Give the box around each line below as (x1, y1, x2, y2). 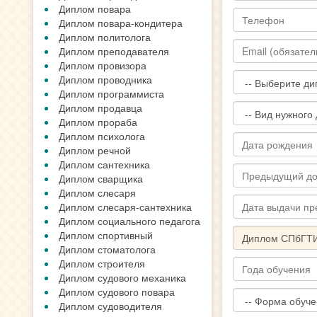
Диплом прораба (59, 115, 137, 129)
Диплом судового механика (59, 270, 186, 284)
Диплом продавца (59, 100, 142, 115)
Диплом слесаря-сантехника (59, 200, 192, 214)
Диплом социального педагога (59, 214, 200, 228)
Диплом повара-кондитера (59, 16, 183, 30)
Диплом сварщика (59, 171, 143, 185)
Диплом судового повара (59, 284, 175, 299)
